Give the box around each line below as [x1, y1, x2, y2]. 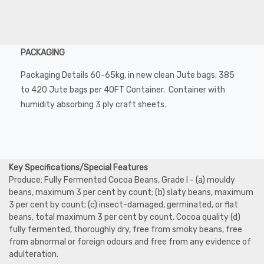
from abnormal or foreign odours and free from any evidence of [9, 236, 251, 247]
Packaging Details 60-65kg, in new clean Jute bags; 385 [21, 70, 235, 80]
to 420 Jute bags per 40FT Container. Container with [21, 84, 225, 95]
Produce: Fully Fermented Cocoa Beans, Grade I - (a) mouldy [9, 174, 235, 185]
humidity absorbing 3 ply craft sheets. [21, 99, 166, 110]
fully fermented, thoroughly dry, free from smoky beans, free [9, 224, 242, 235]
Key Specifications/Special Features [9, 162, 150, 173]
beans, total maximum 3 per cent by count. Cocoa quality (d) [9, 212, 240, 222]
